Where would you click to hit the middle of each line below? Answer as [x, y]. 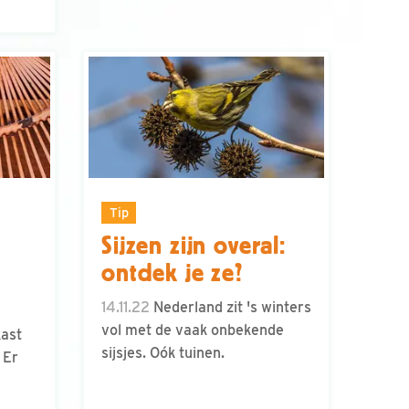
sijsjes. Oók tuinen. [163, 353]
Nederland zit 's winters [231, 308]
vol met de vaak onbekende [193, 330]
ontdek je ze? [172, 273]
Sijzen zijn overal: [194, 246]
